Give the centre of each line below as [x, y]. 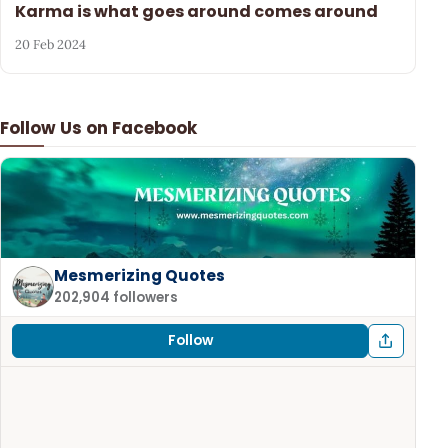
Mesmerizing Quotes [140, 275]
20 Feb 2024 [51, 45]
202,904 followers [116, 298]
